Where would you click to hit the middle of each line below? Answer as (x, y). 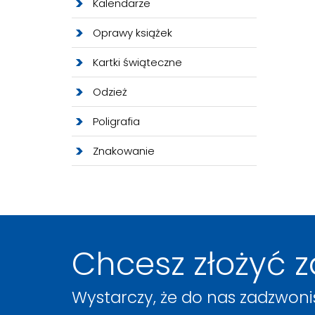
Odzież (110, 92)
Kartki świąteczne (137, 63)
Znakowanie (124, 151)
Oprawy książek (133, 33)
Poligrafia (116, 122)
